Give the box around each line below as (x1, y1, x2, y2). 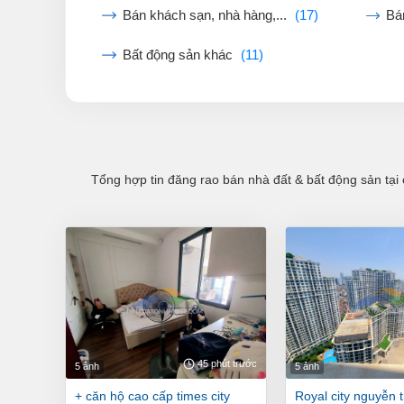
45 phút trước (197, 358, 257, 369)
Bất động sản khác (123, 48, 236, 62)
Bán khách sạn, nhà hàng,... (123, 8, 290, 23)
